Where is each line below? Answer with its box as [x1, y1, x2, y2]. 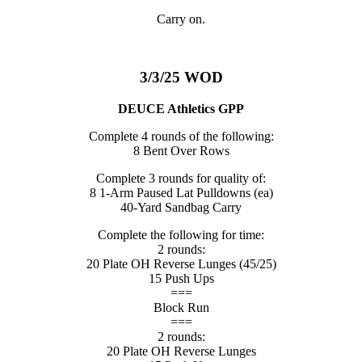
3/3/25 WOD [139, 69, 223, 86]
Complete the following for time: [98, 228, 264, 242]
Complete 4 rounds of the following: [88, 129, 274, 144]
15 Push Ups [148, 271, 214, 286]
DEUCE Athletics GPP [118, 102, 244, 116]
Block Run [153, 301, 209, 315]
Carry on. [157, 11, 205, 26]
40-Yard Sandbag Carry [120, 200, 242, 215]
